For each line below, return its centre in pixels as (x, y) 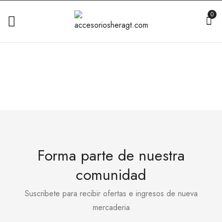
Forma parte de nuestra (111, 155)
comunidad (111, 175)
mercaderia (111, 207)
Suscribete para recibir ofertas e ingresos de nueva (111, 194)
